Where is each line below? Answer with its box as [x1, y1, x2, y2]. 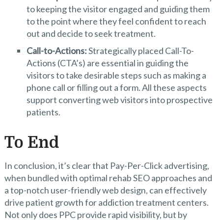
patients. [26, 107, 60, 118]
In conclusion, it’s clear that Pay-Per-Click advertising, [4, 160, 209, 171]
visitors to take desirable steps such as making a [26, 70, 206, 81]
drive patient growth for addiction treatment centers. [4, 197, 209, 208]
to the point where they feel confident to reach [26, 16, 206, 27]
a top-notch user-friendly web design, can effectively [4, 185, 207, 196]
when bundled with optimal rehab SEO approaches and [4, 172, 212, 184]
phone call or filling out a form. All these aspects [26, 82, 207, 93]
